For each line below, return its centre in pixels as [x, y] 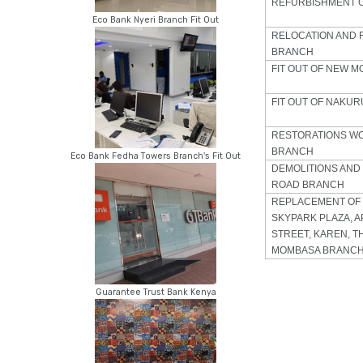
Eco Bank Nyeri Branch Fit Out [156, 20]
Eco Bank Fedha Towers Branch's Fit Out [156, 156]
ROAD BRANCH [308, 185]
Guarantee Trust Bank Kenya [156, 293]
